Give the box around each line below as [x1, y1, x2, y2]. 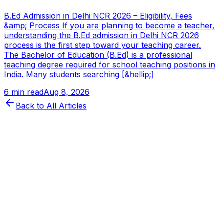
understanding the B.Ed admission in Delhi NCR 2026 [4, 30, 199, 40]
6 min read [4, 87, 44, 97]
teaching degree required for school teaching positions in [4, 59, 215, 69]
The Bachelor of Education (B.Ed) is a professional [4, 49, 192, 60]
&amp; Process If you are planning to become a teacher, [4, 20, 215, 30]
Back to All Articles [16, 100, 87, 110]
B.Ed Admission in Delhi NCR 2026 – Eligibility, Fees [4, 10, 192, 21]
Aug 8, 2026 [44, 87, 89, 97]
